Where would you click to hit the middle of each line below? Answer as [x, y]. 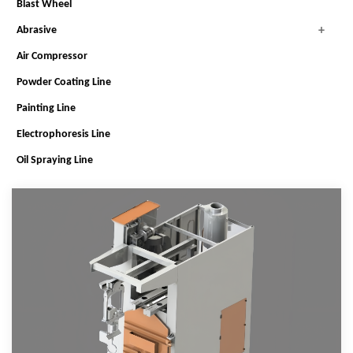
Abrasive [37, 30]
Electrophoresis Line [63, 134]
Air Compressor [52, 56]
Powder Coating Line [64, 82]
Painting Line [46, 108]
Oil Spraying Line [55, 160]
